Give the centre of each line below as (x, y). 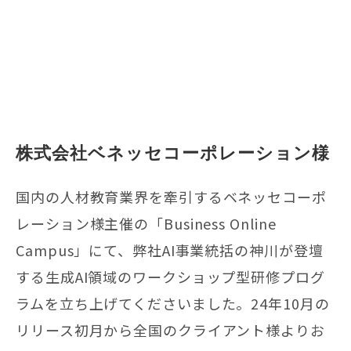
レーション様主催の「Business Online (146, 223)
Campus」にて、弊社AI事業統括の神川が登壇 (170, 250)
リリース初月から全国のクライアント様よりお (170, 329)
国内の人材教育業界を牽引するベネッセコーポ (171, 196)
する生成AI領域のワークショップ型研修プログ (170, 276)
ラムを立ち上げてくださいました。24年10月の (173, 303)
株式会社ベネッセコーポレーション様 (173, 153)
